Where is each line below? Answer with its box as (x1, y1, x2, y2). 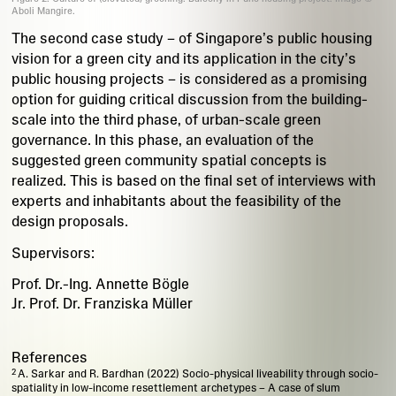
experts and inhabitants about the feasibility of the (11, 190, 341, 210)
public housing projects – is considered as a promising (11, 68, 367, 88)
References (11, 346, 88, 367)
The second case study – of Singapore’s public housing (11, 27, 372, 48)
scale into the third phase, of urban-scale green (11, 109, 321, 129)
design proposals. (11, 210, 128, 231)
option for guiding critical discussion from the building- (11, 88, 368, 109)
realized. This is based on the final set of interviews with (11, 170, 376, 190)
